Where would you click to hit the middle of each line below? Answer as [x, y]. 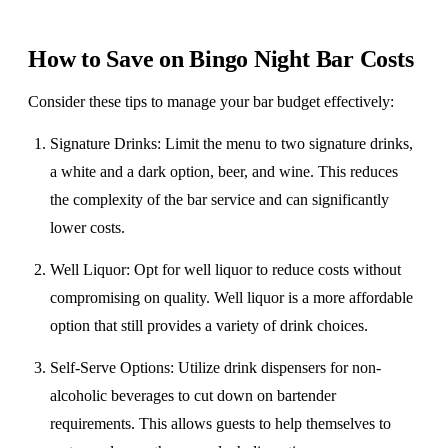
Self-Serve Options [110, 367]
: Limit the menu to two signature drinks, [285, 143]
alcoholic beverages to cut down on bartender [193, 395]
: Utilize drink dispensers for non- [276, 367]
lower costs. [88, 227]
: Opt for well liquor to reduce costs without [264, 269]
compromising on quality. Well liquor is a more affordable [232, 297]
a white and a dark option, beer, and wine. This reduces [224, 171]
